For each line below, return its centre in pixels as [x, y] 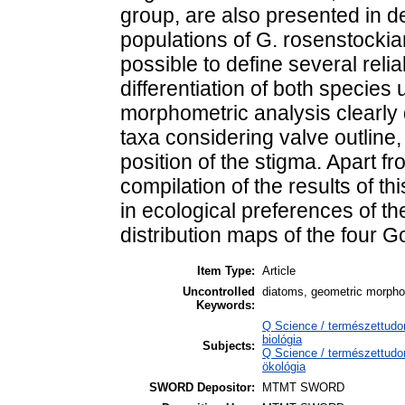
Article [279, 270]
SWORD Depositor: [202, 387]
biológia [282, 339]
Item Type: [226, 270]
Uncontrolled [219, 291]
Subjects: [229, 345]
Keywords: [226, 305]
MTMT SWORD [303, 387]
